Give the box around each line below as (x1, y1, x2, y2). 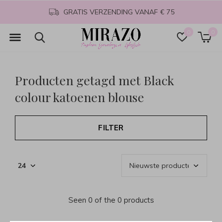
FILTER (98, 123, 124, 132)
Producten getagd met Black (15, 72, 174, 88)
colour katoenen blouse (15, 89, 144, 105)
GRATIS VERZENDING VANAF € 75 (61, 7, 174, 16)
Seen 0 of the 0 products (68, 195, 154, 205)
